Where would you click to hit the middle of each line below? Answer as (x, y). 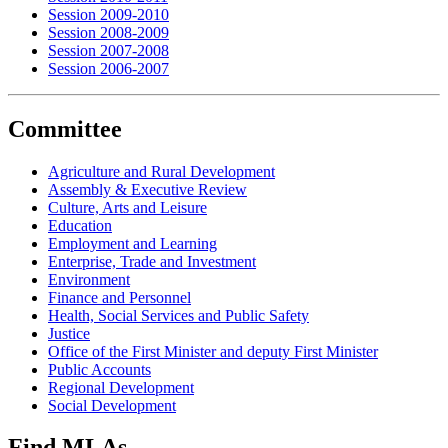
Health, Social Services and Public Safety (178, 315)
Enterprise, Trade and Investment (152, 261)
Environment (89, 279)
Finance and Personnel (119, 297)
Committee (65, 128)
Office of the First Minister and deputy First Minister (213, 351)
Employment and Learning (132, 243)
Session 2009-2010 (108, 14)
